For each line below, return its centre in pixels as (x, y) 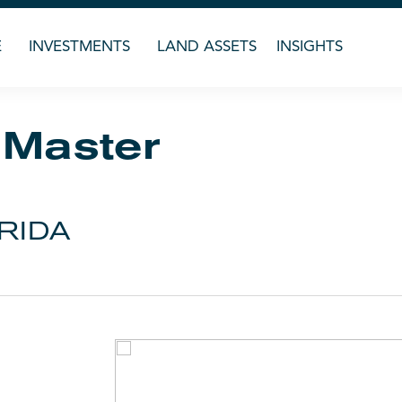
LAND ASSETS (207, 47)
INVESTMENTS (80, 47)
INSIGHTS (310, 47)
